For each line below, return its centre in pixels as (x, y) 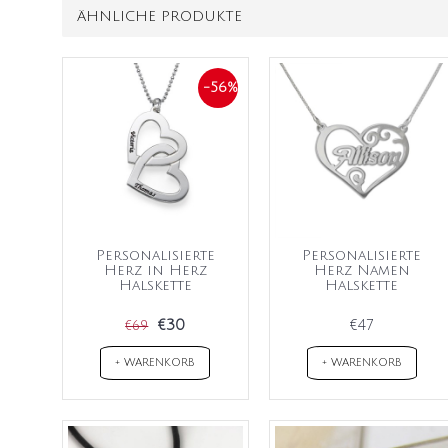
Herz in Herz (155, 270)
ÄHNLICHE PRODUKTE (159, 16)
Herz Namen (361, 270)
